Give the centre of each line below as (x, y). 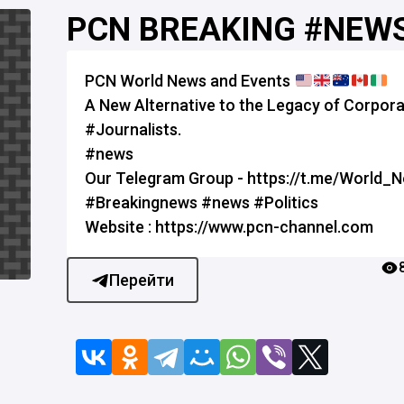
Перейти (142, 280)
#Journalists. (133, 129)
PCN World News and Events (189, 81)
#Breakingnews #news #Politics (202, 202)
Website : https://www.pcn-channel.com (229, 227)
